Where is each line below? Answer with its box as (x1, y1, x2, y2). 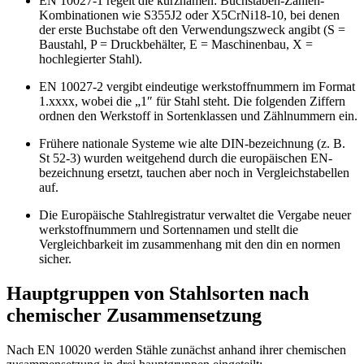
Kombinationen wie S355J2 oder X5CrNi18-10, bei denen (39, 8, 340, 23)
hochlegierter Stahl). (39, 52, 142, 67)
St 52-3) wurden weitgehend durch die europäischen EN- (39, 151, 332, 166)
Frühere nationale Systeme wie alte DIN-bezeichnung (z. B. (39, 136, 345, 151)
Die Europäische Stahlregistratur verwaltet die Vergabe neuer (39, 208, 351, 223)
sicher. (39, 252, 71, 266)
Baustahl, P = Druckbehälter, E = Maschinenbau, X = (39, 37, 313, 52)
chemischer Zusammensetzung (6, 305, 262, 327)
